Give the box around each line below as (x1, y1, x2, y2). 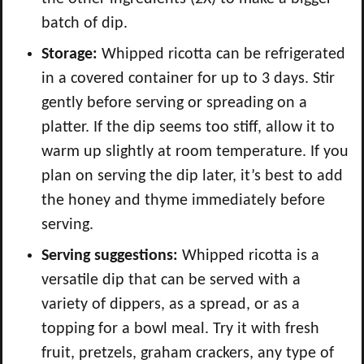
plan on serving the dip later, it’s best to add (41, 167, 343, 184)
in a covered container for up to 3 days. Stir (41, 70, 335, 87)
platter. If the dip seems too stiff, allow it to (41, 119, 335, 136)
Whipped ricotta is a (182, 247, 319, 264)
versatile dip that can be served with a (41, 271, 301, 288)
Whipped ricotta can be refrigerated (102, 45, 345, 63)
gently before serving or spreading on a (41, 94, 307, 111)
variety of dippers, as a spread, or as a (41, 296, 300, 313)
